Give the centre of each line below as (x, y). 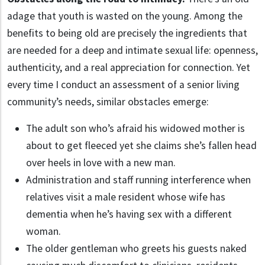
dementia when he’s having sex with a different (129, 214)
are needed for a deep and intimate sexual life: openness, (132, 51)
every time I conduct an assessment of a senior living (123, 85)
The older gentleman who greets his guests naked (136, 249)
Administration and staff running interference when (138, 180)
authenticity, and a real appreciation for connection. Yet (129, 68)
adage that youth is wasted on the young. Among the (125, 16)
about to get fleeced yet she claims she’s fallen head (141, 146)
